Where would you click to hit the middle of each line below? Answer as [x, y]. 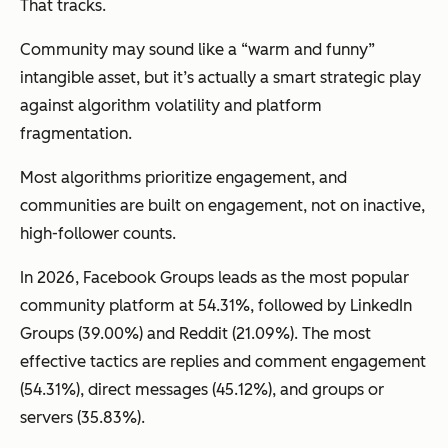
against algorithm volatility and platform [171, 105]
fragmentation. [76, 133]
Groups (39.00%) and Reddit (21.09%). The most [195, 333]
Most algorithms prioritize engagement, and [183, 177]
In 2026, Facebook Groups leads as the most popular [214, 277]
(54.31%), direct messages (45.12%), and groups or [202, 389]
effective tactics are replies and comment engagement [223, 361]
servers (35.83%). [82, 417]
